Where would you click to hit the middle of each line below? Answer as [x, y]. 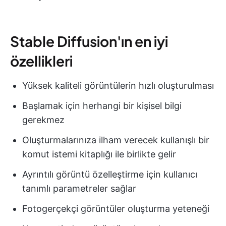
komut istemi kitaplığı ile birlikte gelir [99, 154]
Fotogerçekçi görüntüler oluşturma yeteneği [116, 209]
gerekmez [43, 120]
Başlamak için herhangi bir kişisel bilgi [102, 106]
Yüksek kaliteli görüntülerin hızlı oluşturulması [118, 86]
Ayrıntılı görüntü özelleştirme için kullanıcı [110, 175]
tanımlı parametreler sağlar [79, 189]
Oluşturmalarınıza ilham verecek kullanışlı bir [116, 140]
